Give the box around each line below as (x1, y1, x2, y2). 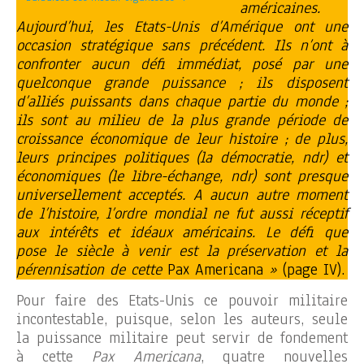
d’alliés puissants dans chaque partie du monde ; (16, 90, 348, 112)
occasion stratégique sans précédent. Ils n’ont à (16, 34, 348, 56)
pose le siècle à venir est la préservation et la (16, 240, 348, 262)
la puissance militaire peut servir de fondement (16, 327, 348, 349)
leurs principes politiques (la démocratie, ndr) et (16, 146, 348, 168)
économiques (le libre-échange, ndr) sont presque (16, 165, 348, 187)
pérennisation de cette (16, 258, 167, 280)
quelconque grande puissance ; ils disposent (16, 71, 348, 93)
